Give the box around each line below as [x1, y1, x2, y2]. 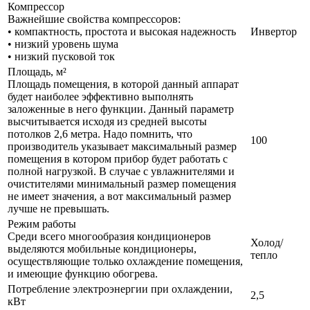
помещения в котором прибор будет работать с [8, 153, 228, 165]
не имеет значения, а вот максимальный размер [8, 190, 231, 203]
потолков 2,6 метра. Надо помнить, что [8, 128, 192, 140]
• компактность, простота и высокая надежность [8, 26, 236, 38]
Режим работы [8, 218, 79, 230]
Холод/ [250, 237, 283, 249]
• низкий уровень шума [8, 38, 118, 51]
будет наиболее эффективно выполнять [8, 91, 193, 103]
